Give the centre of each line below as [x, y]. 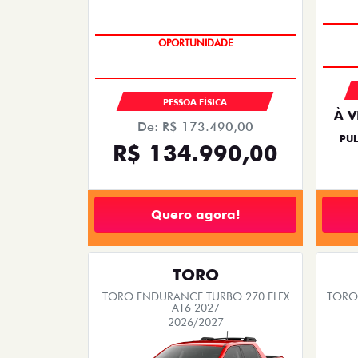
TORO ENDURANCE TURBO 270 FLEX [195, 297]
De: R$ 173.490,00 [195, 127]
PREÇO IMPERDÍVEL [195, 43]
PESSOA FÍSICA [195, 103]
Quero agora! [195, 214]
